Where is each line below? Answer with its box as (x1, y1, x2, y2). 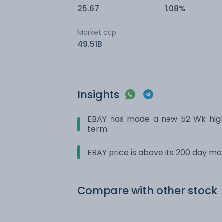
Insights (77, 87, 119, 102)
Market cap (77, 27, 116, 37)
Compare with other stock (77, 183, 217, 198)
